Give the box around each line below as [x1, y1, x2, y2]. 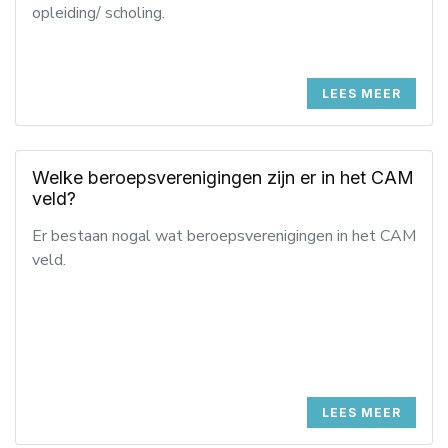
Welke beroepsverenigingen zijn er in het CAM [32, 167, 414, 188]
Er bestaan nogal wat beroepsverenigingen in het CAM [32, 225, 416, 247]
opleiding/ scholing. [32, 2, 165, 24]
